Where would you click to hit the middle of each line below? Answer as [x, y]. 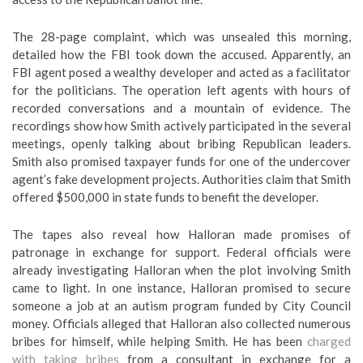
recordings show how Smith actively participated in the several [181, 125]
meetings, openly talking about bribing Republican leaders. [181, 143]
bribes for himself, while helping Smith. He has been [160, 341]
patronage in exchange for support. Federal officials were [181, 252]
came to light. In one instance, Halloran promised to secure [181, 287]
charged [329, 341]
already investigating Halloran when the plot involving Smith [181, 269]
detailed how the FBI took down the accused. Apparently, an [181, 54]
